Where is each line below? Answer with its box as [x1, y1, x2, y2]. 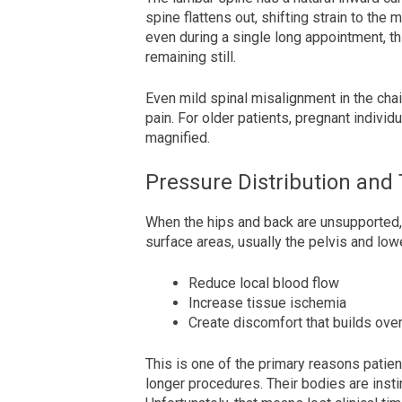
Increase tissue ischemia [188, 294, 346, 312]
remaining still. [145, 48, 236, 66]
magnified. [145, 129, 210, 147]
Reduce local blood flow [188, 275, 339, 293]
